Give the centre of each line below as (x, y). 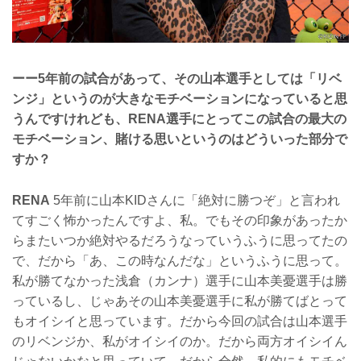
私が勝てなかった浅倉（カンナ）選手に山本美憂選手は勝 (180, 280)
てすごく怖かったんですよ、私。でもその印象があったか (180, 220)
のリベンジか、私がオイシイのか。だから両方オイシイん (180, 341)
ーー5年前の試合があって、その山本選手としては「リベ (177, 79)
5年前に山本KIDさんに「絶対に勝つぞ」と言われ (195, 200)
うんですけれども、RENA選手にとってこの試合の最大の (179, 119)
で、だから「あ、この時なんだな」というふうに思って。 (180, 260)
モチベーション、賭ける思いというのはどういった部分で (180, 139)
